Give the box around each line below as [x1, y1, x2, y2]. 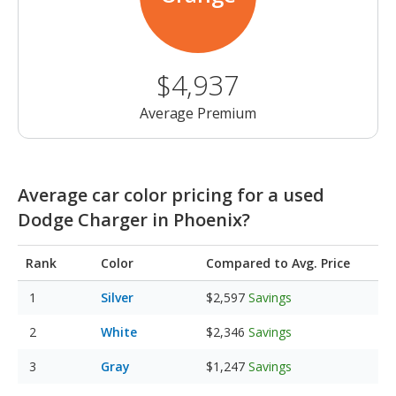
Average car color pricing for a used [18, 183, 324, 208]
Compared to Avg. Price [206, 255, 350, 272]
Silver [101, 289, 133, 307]
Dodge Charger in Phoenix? [18, 208, 250, 232]
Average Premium [140, 103, 256, 124]
